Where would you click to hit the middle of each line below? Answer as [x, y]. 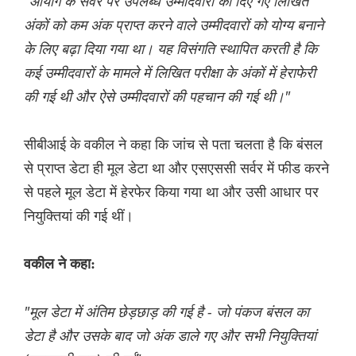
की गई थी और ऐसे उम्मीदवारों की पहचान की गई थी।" [157, 97]
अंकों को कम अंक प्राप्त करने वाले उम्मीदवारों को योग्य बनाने [174, 25]
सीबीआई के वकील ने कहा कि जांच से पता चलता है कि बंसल [173, 144]
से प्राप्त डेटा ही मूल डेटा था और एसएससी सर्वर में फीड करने [176, 168]
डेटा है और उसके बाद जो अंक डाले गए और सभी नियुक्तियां [170, 336]
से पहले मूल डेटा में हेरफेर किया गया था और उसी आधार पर [171, 192]
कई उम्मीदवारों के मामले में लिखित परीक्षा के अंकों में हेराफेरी [170, 73]
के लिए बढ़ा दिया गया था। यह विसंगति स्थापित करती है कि [170, 49]
